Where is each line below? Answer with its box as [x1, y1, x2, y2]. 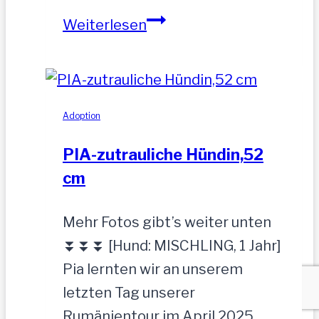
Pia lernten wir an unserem [63, 261, 243, 278]
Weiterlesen [63, 16, 147, 33]
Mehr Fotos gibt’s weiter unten [63, 214, 271, 231]
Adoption [63, 110, 100, 121]
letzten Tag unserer [63, 284, 195, 302]
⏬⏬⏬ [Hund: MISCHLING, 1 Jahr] [63, 237, 281, 255]
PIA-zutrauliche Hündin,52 [63, 145, 263, 164]
